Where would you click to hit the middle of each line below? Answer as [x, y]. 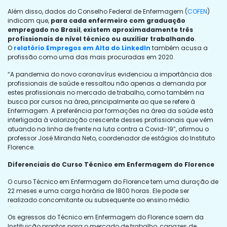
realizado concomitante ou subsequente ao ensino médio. [99, 200]
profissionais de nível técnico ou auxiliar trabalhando [101, 39]
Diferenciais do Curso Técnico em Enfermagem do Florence [112, 164]
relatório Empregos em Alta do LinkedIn [82, 48]
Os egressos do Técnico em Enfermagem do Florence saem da [106, 217]
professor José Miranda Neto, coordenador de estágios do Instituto [111, 138]
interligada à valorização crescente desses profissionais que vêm [110, 120]
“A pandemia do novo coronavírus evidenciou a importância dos [110, 74]
